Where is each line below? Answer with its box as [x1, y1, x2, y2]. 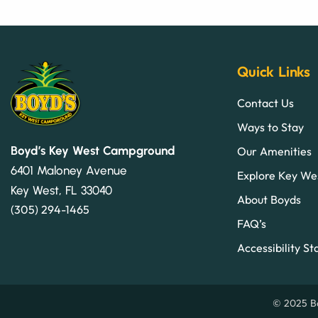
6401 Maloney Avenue [11, 163, 127, 178]
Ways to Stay [237, 119, 305, 134]
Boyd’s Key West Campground [11, 143, 175, 158]
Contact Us [237, 95, 295, 110]
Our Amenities [237, 143, 312, 158]
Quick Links [237, 62, 310, 80]
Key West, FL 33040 [11, 183, 112, 198]
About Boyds [237, 192, 302, 207]
